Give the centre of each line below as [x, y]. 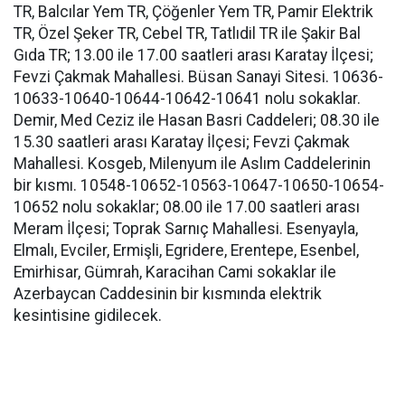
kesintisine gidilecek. [89, 316]
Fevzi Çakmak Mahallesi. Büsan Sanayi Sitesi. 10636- [198, 77]
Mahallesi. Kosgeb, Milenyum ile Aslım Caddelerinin [192, 164]
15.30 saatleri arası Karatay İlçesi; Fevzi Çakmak [182, 142]
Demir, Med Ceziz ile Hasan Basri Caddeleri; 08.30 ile [197, 120]
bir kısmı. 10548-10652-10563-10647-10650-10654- [199, 185]
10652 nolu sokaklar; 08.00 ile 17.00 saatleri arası [187, 207]
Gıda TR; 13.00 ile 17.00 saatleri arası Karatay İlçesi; [193, 55]
